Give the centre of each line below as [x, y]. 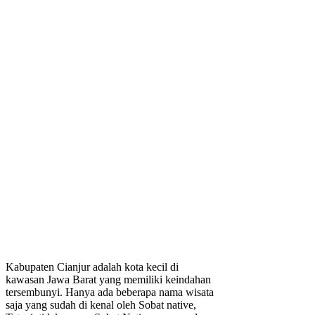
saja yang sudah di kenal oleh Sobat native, [101, 305]
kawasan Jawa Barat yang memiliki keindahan [108, 280]
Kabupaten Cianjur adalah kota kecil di [92, 267]
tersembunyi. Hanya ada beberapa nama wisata [110, 292]
